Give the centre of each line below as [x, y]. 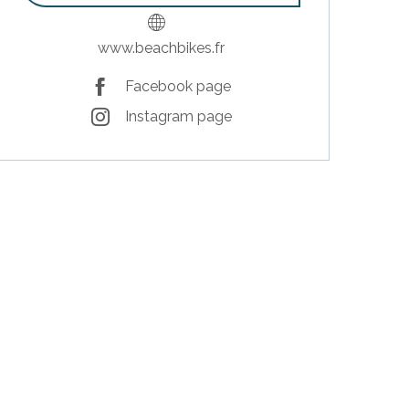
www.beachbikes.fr [161, 47]
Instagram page [178, 117]
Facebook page [178, 87]
